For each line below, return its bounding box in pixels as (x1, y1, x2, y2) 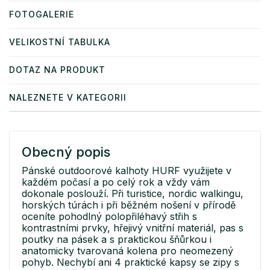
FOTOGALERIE (9, 9, 74, 20)
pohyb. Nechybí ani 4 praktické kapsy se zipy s (22, 256, 239, 269)
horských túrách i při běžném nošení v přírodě (22, 199, 236, 212)
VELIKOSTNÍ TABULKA (9, 37, 110, 48)
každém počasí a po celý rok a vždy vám (22, 176, 210, 189)
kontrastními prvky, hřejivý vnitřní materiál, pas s (22, 222, 243, 234)
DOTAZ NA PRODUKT (9, 64, 105, 75)
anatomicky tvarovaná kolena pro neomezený (22, 245, 233, 257)
